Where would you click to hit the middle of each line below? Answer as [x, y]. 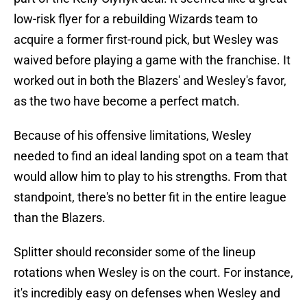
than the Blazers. [60, 218]
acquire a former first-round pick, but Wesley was [146, 40]
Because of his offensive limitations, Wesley [133, 136]
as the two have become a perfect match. [127, 101]
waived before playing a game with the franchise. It [152, 60]
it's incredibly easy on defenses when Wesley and [147, 293]
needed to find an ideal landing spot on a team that [151, 156]
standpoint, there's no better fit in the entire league [150, 197]
